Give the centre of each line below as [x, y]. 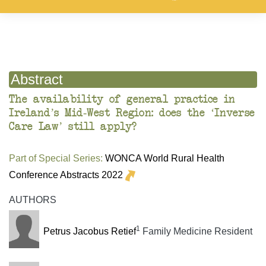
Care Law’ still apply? [73, 127]
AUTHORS [33, 200]
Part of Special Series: [56, 159]
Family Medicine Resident [196, 232]
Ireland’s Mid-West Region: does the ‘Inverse [132, 113]
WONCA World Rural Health [165, 159]
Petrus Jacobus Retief [89, 232]
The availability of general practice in [122, 100]
